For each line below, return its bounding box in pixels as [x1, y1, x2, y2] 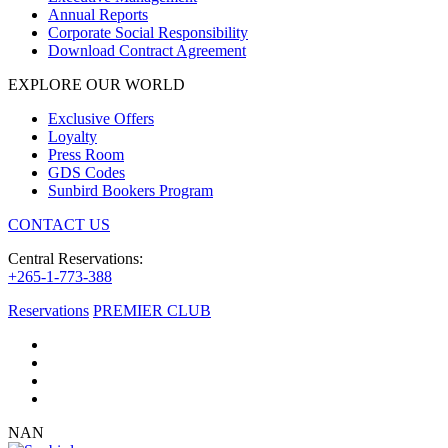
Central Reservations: [8, 250, 143, 267]
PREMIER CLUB [93, 302, 211, 319]
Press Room [48, 146, 124, 163]
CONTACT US [8, 216, 110, 233]
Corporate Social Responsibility [48, 24, 248, 41]
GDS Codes [48, 164, 125, 181]
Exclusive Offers [48, 110, 154, 127]
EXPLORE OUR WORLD [8, 76, 185, 93]
